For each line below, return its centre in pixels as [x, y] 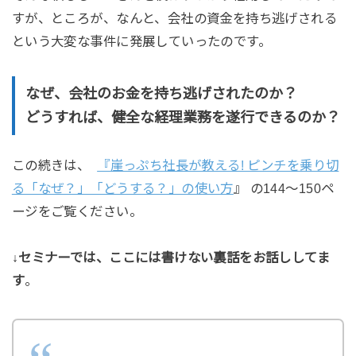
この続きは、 [54, 166]
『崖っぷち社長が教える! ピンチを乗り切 [218, 166]
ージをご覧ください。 [77, 212]
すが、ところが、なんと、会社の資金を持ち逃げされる [174, 18]
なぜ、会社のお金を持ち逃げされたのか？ [161, 93]
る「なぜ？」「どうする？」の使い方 [122, 189]
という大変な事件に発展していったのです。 [141, 41]
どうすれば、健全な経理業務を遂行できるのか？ [182, 117]
